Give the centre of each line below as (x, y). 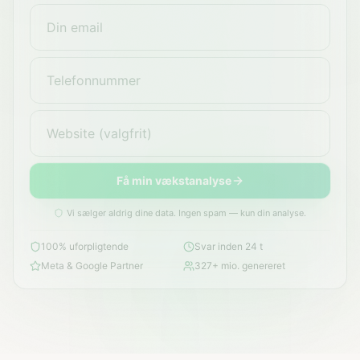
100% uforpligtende (85, 246)
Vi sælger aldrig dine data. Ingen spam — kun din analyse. (186, 213)
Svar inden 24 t (229, 246)
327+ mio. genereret (240, 266)
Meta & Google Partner (92, 266)
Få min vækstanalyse (174, 180)
